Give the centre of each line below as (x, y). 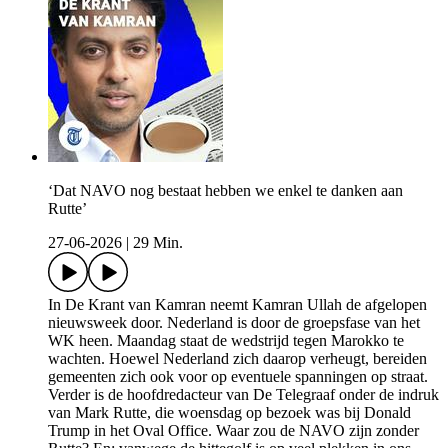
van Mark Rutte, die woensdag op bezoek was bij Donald (229, 413)
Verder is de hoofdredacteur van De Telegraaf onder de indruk (243, 395)
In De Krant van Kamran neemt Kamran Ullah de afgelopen (237, 305)
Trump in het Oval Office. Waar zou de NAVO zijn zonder (233, 431)
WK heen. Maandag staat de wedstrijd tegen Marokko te (226, 341)
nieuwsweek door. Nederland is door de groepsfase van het (234, 323)
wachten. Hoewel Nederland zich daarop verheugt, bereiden (237, 359)
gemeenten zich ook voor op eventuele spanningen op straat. (238, 377)
